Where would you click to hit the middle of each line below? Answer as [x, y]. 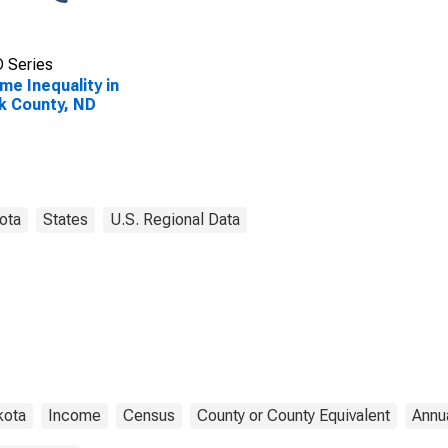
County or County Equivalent [293, 415]
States [65, 219]
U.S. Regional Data [175, 219]
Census [149, 415]
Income [74, 415]
